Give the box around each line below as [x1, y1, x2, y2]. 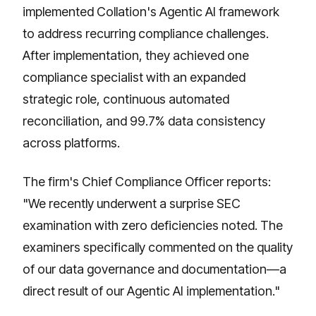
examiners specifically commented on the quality [23, 239, 293, 255]
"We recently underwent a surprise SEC [23, 195, 241, 211]
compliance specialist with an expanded [23, 69, 245, 85]
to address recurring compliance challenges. [23, 25, 269, 41]
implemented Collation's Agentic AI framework [23, 4, 279, 19]
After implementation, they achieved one [23, 47, 249, 63]
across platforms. [23, 135, 120, 150]
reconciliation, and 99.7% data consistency [23, 113, 265, 128]
